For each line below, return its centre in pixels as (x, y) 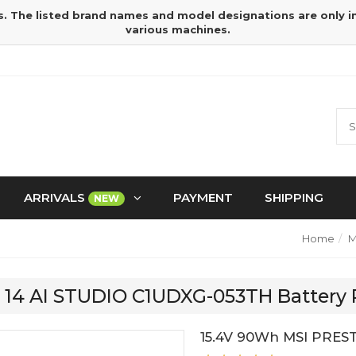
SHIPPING (294, 197)
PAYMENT (203, 197)
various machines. (178, 29)
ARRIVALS (56, 197)
